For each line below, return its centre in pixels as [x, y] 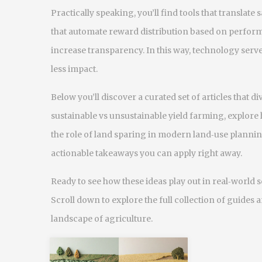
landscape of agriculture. [102, 219]
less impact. [74, 69]
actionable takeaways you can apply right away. [146, 153]
